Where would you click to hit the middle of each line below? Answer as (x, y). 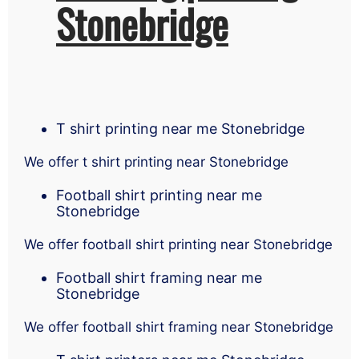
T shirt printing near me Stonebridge (180, 128)
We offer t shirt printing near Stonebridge (156, 161)
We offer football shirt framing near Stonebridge (179, 327)
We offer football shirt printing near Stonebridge (178, 244)
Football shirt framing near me (159, 277)
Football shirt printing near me (159, 195)
